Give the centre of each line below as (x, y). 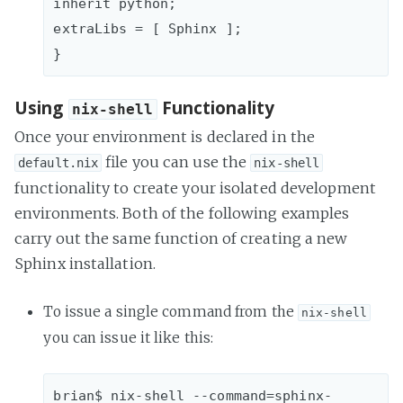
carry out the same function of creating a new (181, 238)
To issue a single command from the (170, 311)
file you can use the (176, 161)
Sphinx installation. (85, 263)
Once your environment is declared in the (165, 136)
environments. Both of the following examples (182, 213)
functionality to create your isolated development (195, 188)
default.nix (58, 162)
